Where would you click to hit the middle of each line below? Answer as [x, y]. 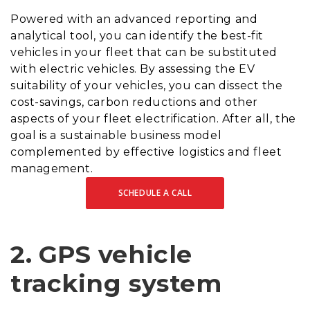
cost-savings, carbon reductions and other [134, 102]
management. [52, 169]
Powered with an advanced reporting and [134, 19]
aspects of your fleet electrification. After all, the [153, 119]
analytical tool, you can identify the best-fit [137, 36]
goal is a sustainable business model [116, 136]
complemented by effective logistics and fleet [146, 152]
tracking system [116, 284]
